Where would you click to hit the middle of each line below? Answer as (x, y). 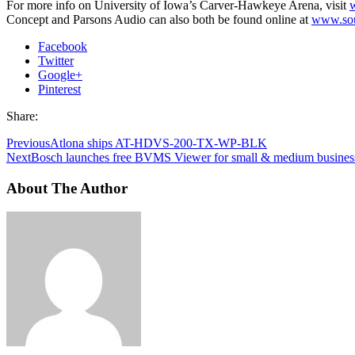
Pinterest (59, 89)
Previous (28, 143)
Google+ (60, 74)
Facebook (63, 46)
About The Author (67, 188)
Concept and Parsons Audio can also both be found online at (159, 19)
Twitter (56, 60)
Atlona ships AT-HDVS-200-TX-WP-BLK (158, 143)
